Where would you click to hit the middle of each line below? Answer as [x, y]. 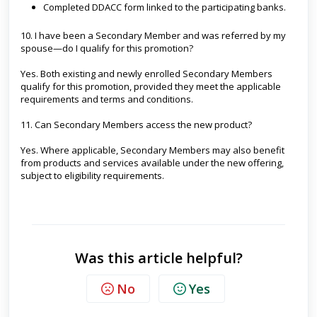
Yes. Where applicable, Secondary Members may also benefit [152, 150]
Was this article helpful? [158, 258]
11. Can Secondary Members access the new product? [136, 125]
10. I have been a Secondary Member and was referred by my [153, 35]
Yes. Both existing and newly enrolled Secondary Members [146, 74]
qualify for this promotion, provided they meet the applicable [151, 86]
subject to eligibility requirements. [92, 175]
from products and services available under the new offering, [152, 163]
